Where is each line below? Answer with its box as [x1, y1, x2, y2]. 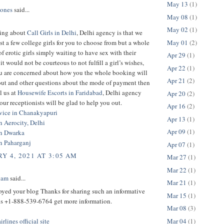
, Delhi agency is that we [76, 28, 142, 37]
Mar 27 [167, 152, 186, 162]
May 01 [167, 37, 188, 47]
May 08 [167, 12, 188, 21]
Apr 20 [167, 88, 185, 98]
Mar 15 [167, 190, 186, 200]
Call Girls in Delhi [27, 28, 76, 37]
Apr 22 [167, 63, 185, 72]
